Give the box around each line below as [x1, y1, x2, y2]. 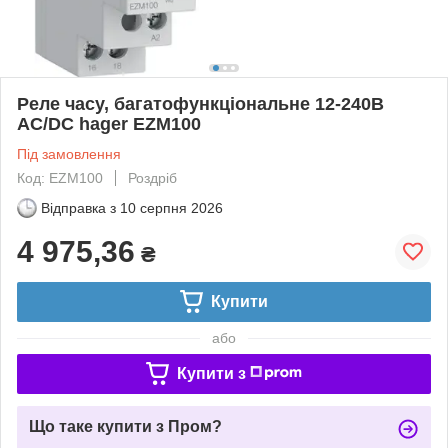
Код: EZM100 [17, 169, 103, 186]
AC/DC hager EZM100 [17, 113, 201, 134]
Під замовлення [17, 145, 121, 162]
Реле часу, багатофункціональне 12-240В [17, 93, 384, 114]
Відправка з [41, 199, 116, 216]
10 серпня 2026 [120, 199, 223, 216]
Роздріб [128, 169, 177, 186]
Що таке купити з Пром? [29, 417, 222, 435]
